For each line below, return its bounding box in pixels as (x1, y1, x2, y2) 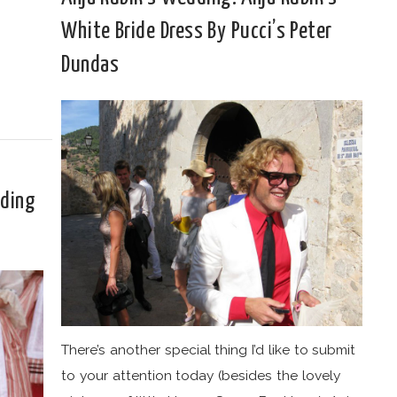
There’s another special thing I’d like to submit (61, 341, 356, 358)
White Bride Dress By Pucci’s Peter (61, 20, 332, 43)
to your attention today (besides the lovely (61, 367, 340, 384)
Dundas (61, 54, 119, 76)
